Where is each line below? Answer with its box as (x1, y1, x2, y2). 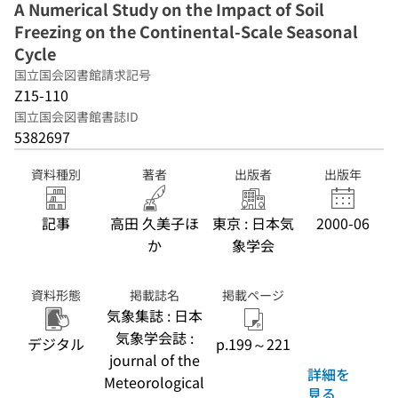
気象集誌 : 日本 (106, 305, 203, 326)
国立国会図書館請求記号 (14, 66, 151, 84)
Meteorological (104, 371, 204, 393)
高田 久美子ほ (109, 212, 199, 234)
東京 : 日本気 (211, 212, 294, 234)
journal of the (108, 349, 200, 370)
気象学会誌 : (115, 327, 194, 348)
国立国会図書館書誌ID (14, 107, 139, 125)
